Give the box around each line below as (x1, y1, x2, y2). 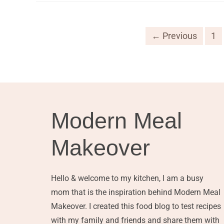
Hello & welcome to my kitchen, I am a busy (51, 173, 203, 183)
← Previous (151, 30, 197, 41)
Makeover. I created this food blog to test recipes (51, 201, 221, 211)
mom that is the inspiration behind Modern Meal (51, 187, 220, 197)
